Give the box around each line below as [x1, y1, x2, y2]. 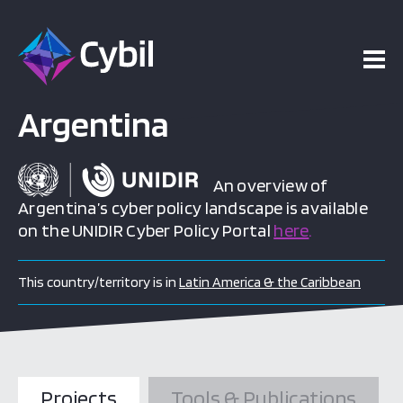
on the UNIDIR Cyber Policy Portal [18, 219, 274, 241]
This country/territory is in [18, 273, 179, 291]
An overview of [198, 175, 328, 196]
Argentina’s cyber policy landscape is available [18, 197, 369, 219]
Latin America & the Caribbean [179, 273, 361, 291]
